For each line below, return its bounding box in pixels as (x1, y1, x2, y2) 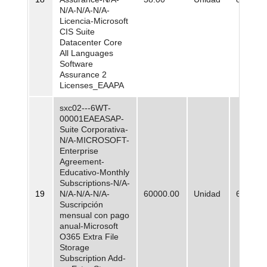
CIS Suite (60, 27, 95, 37)
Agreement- (60, 157, 104, 167)
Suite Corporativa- (60, 125, 128, 135)
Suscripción (60, 200, 103, 210)
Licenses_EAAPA (60, 80, 124, 91)
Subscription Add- (60, 253, 126, 263)
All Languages (60, 48, 113, 58)
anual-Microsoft (60, 221, 118, 231)
